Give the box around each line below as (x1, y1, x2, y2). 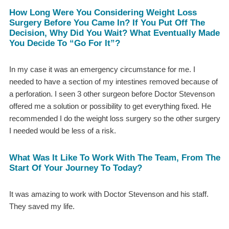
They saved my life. (9, 201, 75, 211)
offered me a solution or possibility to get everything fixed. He (9, 101, 211, 110)
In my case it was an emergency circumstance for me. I (9, 64, 195, 74)
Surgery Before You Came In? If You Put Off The (9, 17, 205, 28)
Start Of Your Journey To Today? (9, 162, 142, 173)
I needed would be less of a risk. (9, 126, 116, 135)
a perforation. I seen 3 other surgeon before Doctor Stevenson (9, 89, 215, 98)
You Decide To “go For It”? (9, 37, 120, 48)
